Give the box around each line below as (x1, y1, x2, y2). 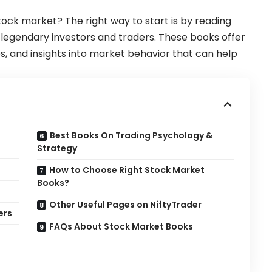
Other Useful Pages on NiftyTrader (49, 199, 202, 211)
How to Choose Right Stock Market (49, 164, 205, 177)
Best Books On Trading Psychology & (50, 129, 213, 142)
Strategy (37, 142, 78, 155)
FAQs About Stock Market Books (49, 220, 194, 233)
